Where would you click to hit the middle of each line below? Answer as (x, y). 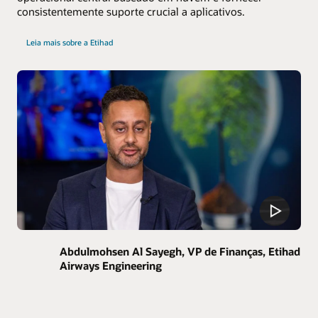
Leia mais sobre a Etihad (70, 42)
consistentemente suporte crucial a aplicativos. (131, 11)
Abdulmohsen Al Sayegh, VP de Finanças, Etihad (180, 251)
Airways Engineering (111, 265)
